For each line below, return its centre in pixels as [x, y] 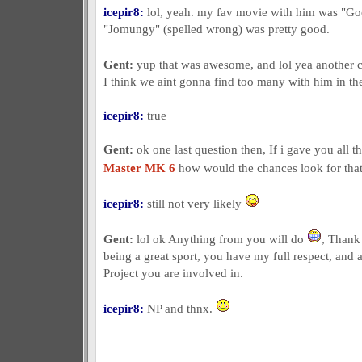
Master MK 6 [139, 168]
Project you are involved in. [173, 273]
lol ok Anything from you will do [220, 239]
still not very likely [194, 203]
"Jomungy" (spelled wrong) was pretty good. [216, 29]
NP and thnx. [179, 308]
